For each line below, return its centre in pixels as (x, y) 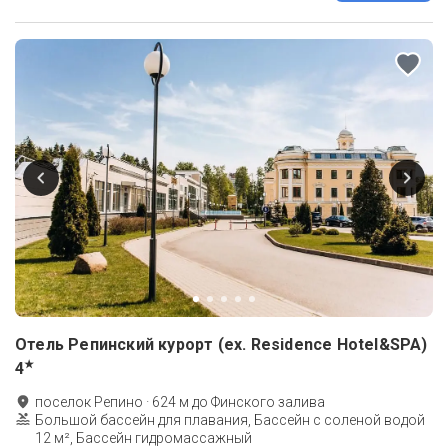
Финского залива (268, 402)
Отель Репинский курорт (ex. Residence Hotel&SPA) (221, 345)
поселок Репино (89, 402)
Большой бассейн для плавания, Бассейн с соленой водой (230, 420)
